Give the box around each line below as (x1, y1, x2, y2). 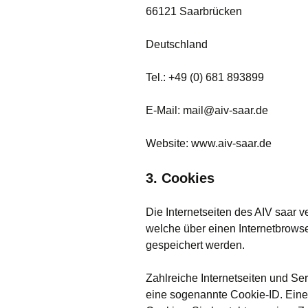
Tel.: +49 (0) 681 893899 (146, 71, 264, 83)
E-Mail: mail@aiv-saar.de (146, 104, 268, 116)
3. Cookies (146, 170, 214, 186)
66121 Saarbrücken (146, 5, 242, 17)
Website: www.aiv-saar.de (146, 137, 272, 149)
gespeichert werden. (146, 239, 245, 251)
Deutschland (146, 38, 208, 50)
